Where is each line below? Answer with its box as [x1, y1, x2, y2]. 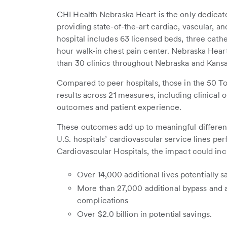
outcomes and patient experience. [57, 102, 182, 112]
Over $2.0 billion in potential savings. [77, 209, 212, 219]
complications [77, 196, 129, 205]
